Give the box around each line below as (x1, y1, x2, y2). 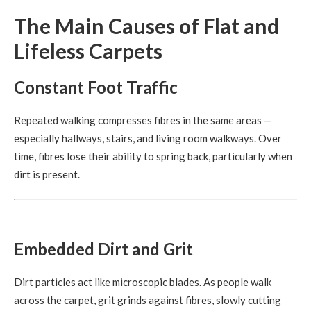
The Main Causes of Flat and (14, 13, 279, 39)
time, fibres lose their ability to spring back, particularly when (14, 150, 292, 163)
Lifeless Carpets (14, 38, 162, 64)
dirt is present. (14, 168, 80, 181)
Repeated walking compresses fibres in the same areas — (14, 114, 272, 127)
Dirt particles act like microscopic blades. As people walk (14, 275, 271, 288)
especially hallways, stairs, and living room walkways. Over (14, 132, 282, 145)
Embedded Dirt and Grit (14, 238, 193, 259)
